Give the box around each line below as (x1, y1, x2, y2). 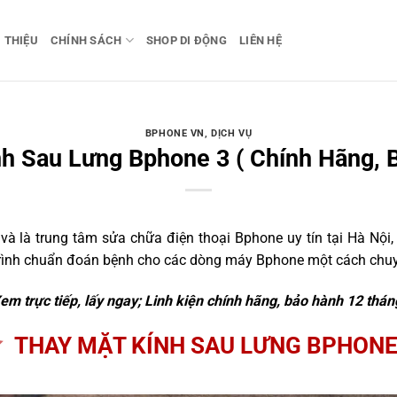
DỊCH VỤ (211, 128, 253, 140)
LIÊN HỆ (239, 33, 282, 47)
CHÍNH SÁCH (50, 33, 122, 47)
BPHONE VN (144, 128, 205, 140)
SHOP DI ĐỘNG (145, 33, 228, 47)
